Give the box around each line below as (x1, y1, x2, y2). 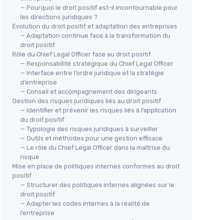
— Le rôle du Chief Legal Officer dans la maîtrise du (20, 144, 170, 151)
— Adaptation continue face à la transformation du (20, 32, 170, 39)
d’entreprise (20, 79, 57, 86)
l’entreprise (20, 209, 55, 217)
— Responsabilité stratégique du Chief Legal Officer (20, 60, 173, 67)
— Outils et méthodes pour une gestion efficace (20, 135, 163, 142)
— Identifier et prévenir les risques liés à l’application (20, 107, 176, 114)
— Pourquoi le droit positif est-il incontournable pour (20, 4, 178, 11)
